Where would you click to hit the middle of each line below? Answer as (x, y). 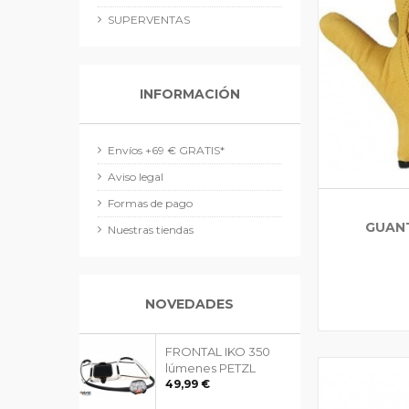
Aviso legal (136, 177)
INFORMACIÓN (189, 94)
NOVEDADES (190, 304)
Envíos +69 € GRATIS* (166, 150)
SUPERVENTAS (149, 20)
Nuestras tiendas (151, 230)
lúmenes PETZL (210, 368)
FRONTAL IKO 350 (218, 351)
